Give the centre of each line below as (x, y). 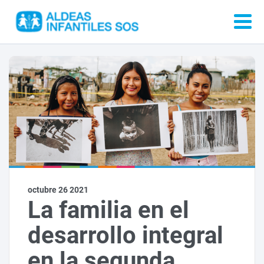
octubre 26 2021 (58, 190)
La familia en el (109, 210)
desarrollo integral (126, 236)
